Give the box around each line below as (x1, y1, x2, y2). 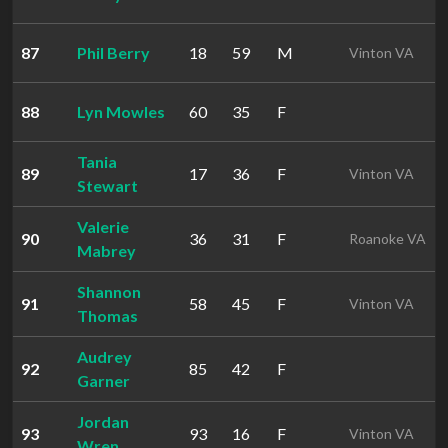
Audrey (77, 347, 132, 366)
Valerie (77, 217, 129, 236)
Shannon (77, 282, 141, 301)
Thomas (77, 306, 138, 325)
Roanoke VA (349, 230, 426, 247)
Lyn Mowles (77, 102, 165, 121)
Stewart (77, 176, 138, 195)
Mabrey (77, 241, 136, 260)
